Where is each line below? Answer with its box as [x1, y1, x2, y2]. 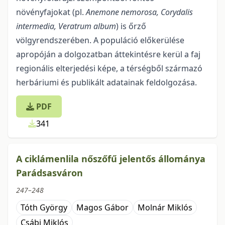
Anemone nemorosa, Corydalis [86, 7, 193, 18]
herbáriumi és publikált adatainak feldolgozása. [16, 77, 197, 88]
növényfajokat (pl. [16, 7, 86, 18]
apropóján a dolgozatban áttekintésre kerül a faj [16, 49, 200, 60]
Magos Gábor [76, 202, 129, 213]
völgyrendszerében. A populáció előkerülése [16, 35, 184, 46]
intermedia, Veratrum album [16, 21, 116, 32]
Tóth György [21, 202, 67, 213]
